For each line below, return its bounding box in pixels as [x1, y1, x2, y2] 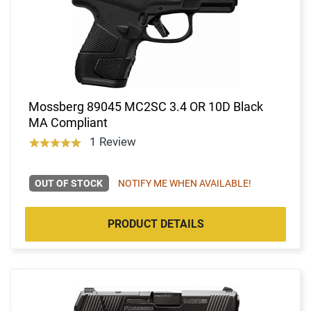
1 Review [89, 134, 136, 149]
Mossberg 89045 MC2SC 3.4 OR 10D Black [28, 99, 263, 114]
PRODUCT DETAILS [107, 217, 204, 230]
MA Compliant [28, 115, 108, 130]
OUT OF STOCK [35, 177, 103, 189]
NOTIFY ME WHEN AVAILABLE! [117, 177, 251, 189]
